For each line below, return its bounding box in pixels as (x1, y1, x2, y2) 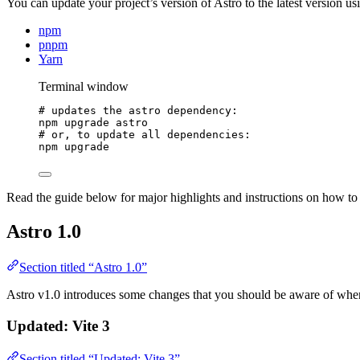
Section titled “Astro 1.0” (19, 260, 147, 275)
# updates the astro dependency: (39, 104, 238, 117)
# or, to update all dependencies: (39, 129, 251, 141)
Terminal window (39, 80, 129, 94)
